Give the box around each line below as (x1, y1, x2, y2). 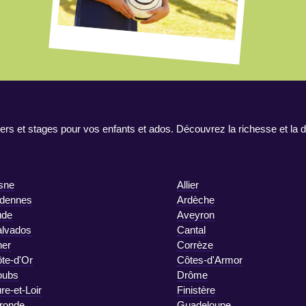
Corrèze (177, 238, 213, 251)
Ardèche (177, 193, 214, 206)
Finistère (177, 283, 215, 296)
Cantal (177, 223, 206, 236)
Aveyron (177, 208, 214, 221)
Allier (177, 178, 199, 191)
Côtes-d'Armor (177, 253, 242, 266)
